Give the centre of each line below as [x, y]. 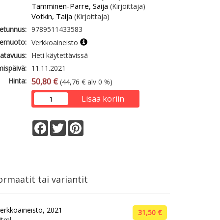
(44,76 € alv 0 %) [85, 82]
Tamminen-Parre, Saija [70, 6]
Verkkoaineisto [56, 42]
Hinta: [18, 81]
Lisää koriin [103, 99]
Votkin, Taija [52, 16]
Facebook [64, 124]
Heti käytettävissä [60, 55]
